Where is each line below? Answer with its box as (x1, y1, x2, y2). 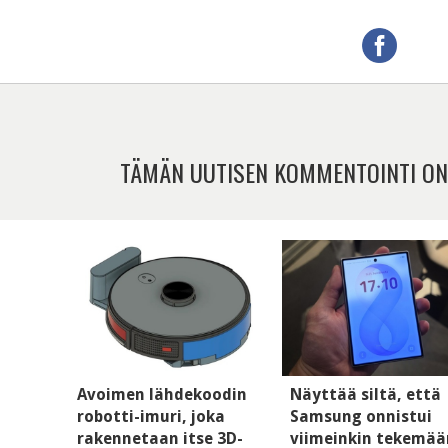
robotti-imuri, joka (77, 406, 225, 426)
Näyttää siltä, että (290, 384, 442, 404)
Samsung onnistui (290, 406, 433, 426)
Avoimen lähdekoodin (77, 384, 247, 404)
